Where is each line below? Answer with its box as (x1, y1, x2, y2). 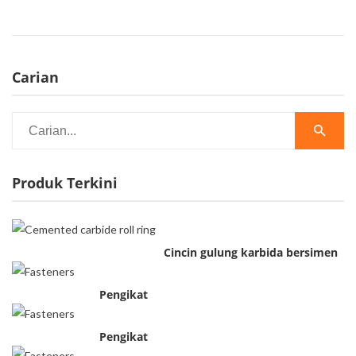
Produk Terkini (12, 173, 118, 193)
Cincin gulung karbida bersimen (164, 245, 338, 261)
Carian (12, 68, 59, 87)
